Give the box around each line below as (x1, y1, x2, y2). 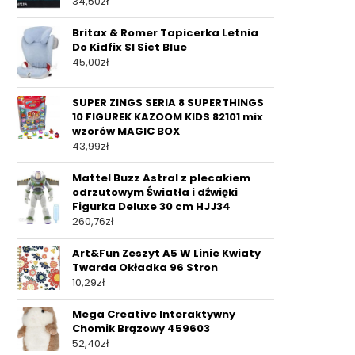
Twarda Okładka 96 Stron (72, 260, 218, 276)
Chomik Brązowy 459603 (72, 321, 210, 337)
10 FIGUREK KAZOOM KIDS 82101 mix (72, 109, 263, 125)
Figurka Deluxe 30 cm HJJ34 (72, 199, 231, 215)
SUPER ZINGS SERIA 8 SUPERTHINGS (72, 95, 264, 111)
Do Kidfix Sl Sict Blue (72, 39, 187, 55)
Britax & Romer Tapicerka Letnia (72, 25, 258, 40)
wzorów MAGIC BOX (72, 124, 180, 139)
